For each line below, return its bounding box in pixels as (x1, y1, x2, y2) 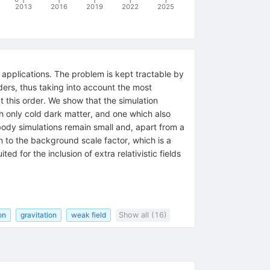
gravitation (20, 210, 57, 219)
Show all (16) (118, 210, 167, 219)
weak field (71, 210, 106, 219)
